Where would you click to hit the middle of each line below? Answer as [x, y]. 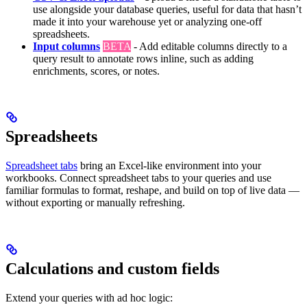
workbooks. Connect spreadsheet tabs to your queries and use [138, 178]
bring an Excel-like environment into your [169, 166]
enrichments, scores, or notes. [96, 71]
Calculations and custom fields [112, 269]
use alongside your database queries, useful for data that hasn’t [167, 9]
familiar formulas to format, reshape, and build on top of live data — [152, 191]
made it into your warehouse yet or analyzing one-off [147, 21]
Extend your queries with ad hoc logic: [89, 298]
